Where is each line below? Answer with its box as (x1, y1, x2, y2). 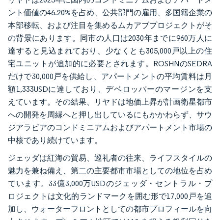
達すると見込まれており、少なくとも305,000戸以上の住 (8, 46, 212, 55)
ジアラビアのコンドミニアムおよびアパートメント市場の (8, 122, 212, 132)
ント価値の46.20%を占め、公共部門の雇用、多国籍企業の (8, 7, 212, 17)
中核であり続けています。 (8, 135, 102, 145)
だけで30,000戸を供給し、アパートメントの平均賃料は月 (8, 71, 212, 81)
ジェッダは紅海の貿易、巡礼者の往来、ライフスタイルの (8, 153, 212, 163)
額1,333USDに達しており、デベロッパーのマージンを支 (8, 84, 212, 94)
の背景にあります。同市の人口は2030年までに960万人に (8, 33, 212, 43)
